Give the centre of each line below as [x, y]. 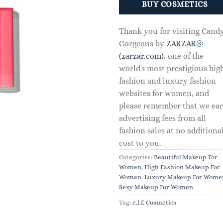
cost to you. [140, 143]
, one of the [184, 56]
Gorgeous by [143, 43]
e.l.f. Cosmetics [154, 202]
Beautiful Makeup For [186, 157]
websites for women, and [164, 93]
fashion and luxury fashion [167, 81]
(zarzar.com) [141, 56]
